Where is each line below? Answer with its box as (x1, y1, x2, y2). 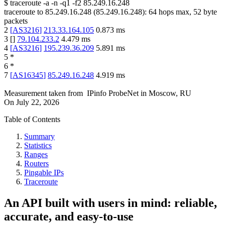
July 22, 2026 (16, 98, 59, 107)
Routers (24, 159, 49, 168)
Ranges (24, 150, 48, 159)
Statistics (24, 141, 52, 150)
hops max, (157, 8, 193, 17)
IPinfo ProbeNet (87, 89, 141, 98)
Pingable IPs (24, 168, 64, 177)
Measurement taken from (4, 89, 83, 98)
